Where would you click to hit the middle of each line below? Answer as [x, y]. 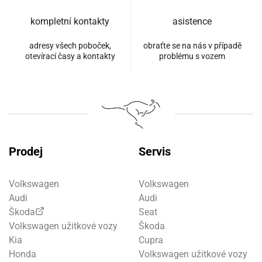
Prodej [26, 151]
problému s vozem [192, 56]
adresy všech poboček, [70, 45]
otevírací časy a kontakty [70, 56]
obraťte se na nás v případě [192, 45]
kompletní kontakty [70, 21]
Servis [154, 151]
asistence [192, 21]
